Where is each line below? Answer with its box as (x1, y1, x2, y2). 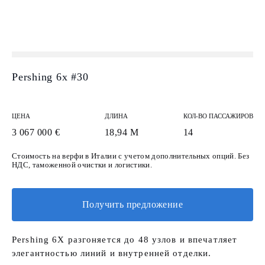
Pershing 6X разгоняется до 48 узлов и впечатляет (12, 235, 238, 244)
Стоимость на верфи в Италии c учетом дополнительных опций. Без (12, 151, 250, 160)
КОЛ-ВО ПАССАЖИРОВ (183, 112, 253, 119)
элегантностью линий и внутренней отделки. (12, 248, 212, 258)
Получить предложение (82, 199, 183, 209)
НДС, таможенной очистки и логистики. (12, 160, 152, 169)
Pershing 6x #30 (12, 71, 89, 83)
